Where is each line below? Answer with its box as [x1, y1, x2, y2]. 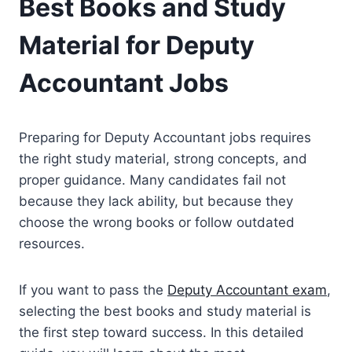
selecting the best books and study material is [19, 302, 311, 319]
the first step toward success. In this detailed [19, 324, 304, 340]
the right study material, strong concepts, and [19, 150, 307, 167]
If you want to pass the [19, 281, 167, 298]
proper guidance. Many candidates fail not [19, 171, 286, 188]
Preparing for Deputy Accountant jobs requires [19, 129, 311, 145]
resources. [19, 235, 85, 251]
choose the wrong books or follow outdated [19, 214, 295, 230]
